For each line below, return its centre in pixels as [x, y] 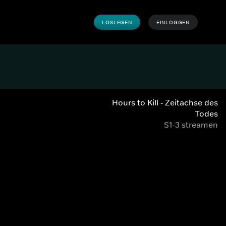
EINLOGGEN [173, 22]
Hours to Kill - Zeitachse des [165, 102]
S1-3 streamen [191, 125]
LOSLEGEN [117, 22]
